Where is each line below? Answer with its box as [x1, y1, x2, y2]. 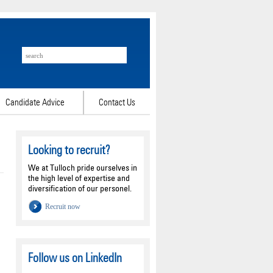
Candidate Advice [5, 97, 65, 108]
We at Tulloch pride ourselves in [28, 162, 137, 172]
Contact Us [99, 97, 135, 108]
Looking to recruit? [28, 143, 110, 157]
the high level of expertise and [28, 172, 130, 183]
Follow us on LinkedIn [28, 250, 122, 265]
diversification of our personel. [28, 183, 132, 193]
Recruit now [45, 202, 80, 211]
